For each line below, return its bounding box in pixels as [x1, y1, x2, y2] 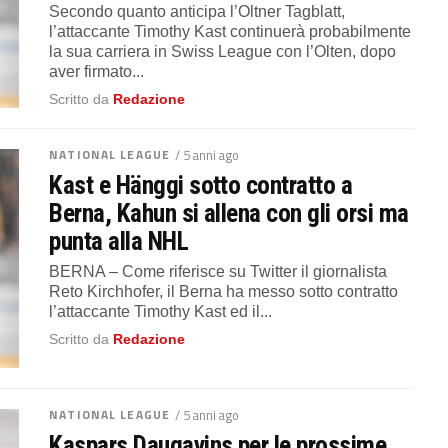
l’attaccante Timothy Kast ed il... [49, 302, 273, 320]
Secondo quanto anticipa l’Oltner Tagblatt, [49, 2, 346, 20]
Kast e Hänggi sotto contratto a [49, 169, 353, 200]
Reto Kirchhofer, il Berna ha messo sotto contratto [49, 282, 399, 300]
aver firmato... [49, 62, 145, 80]
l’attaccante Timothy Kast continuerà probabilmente [49, 22, 412, 40]
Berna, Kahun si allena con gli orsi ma [49, 197, 409, 228]
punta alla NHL [49, 225, 189, 256]
